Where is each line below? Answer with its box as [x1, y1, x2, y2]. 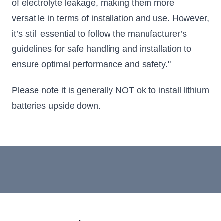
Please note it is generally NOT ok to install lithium [12, 85, 209, 96]
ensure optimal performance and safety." [12, 59, 171, 69]
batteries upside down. [12, 101, 101, 111]
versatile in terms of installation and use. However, [12, 13, 209, 23]
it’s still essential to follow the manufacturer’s [12, 28, 187, 38]
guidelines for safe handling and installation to [12, 43, 191, 54]
